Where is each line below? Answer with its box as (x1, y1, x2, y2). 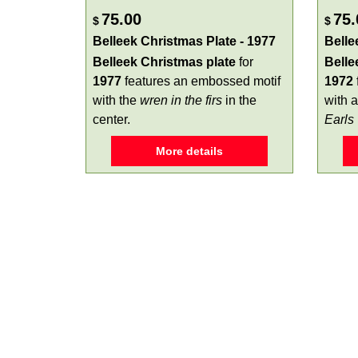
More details (156, 145, 223, 157)
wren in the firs (140, 93, 222, 107)
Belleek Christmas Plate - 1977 (93, 34, 276, 48)
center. (93, 113, 130, 126)
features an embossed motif (121, 74, 280, 88)
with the (93, 93, 140, 107)
